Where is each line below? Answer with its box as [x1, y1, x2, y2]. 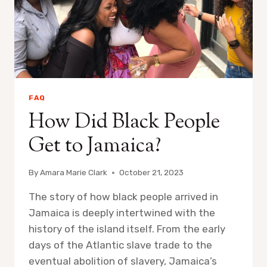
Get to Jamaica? [29, 131, 161, 161]
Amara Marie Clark [40, 167, 108, 178]
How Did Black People [29, 107, 220, 137]
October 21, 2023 [119, 167, 184, 178]
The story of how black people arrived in [29, 191, 218, 203]
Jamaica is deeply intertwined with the [29, 207, 215, 219]
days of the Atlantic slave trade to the [29, 239, 212, 252]
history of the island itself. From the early [29, 223, 225, 235]
